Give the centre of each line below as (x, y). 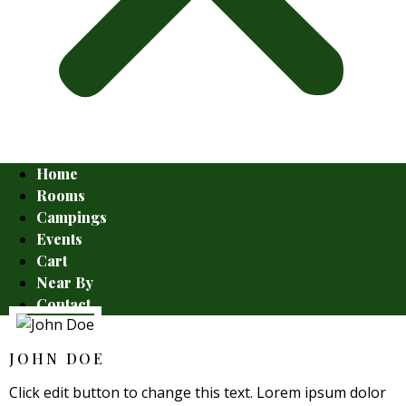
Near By (65, 282)
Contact (63, 304)
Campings (72, 217)
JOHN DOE (58, 358)
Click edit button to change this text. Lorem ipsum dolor (198, 392)
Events (59, 239)
